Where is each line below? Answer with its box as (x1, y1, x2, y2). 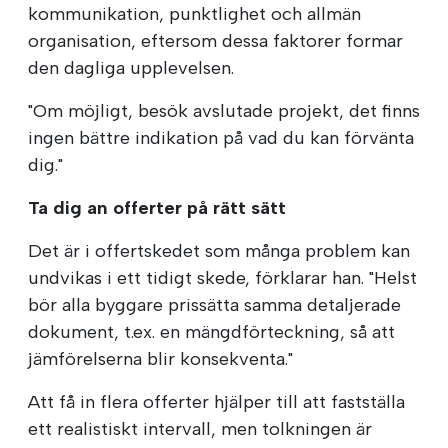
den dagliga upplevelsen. (28, 57, 234, 80)
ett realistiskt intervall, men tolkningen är (28, 418, 372, 441)
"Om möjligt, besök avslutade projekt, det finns (28, 100, 420, 123)
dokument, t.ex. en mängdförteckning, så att (28, 321, 395, 344)
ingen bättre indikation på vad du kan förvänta (28, 127, 414, 150)
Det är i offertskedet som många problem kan (28, 240, 410, 263)
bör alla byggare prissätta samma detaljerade (28, 294, 401, 317)
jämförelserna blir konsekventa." (28, 348, 293, 371)
